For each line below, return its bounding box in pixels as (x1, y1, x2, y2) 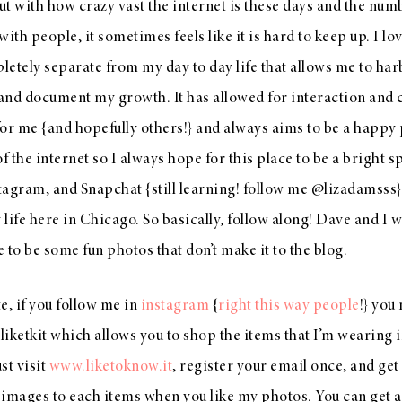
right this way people (218, 298, 360, 314)
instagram (140, 298, 209, 314)
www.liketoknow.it (48, 359, 172, 375)
